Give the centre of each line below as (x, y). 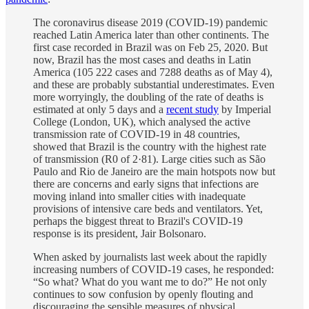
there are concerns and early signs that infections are (146, 183)
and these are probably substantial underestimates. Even (154, 84)
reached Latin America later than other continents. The (151, 34)
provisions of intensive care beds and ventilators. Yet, (148, 208)
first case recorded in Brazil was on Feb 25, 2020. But (150, 47)
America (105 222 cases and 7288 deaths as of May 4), (153, 72)
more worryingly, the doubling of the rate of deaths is (148, 97)
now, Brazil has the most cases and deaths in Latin (142, 59)
